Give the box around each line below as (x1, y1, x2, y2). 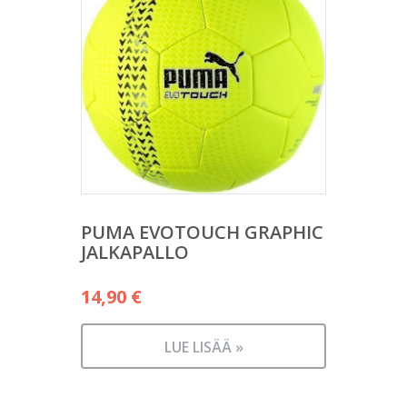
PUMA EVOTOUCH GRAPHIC (81, 220, 323, 245)
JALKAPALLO (81, 240, 189, 265)
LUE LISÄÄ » (164, 337, 243, 358)
